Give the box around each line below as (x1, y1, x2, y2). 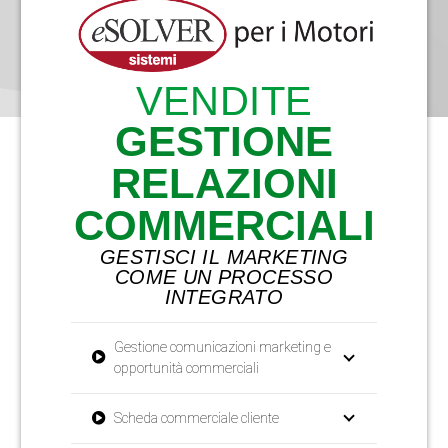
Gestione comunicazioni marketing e (114, 338, 332, 355)
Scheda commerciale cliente (114, 409, 280, 426)
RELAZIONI (110, 159, 338, 207)
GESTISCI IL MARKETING (99, 245, 349, 268)
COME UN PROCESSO (114, 265, 334, 288)
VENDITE (135, 78, 313, 123)
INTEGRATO (164, 285, 284, 308)
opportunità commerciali (114, 359, 260, 376)
